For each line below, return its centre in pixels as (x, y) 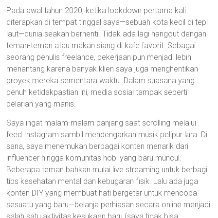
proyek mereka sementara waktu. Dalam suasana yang (101, 81)
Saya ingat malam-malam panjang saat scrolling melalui (101, 123)
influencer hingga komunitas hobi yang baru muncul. (94, 158)
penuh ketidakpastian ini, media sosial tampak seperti (97, 92)
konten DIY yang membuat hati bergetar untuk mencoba (102, 193)
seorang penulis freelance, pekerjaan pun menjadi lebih (99, 57)
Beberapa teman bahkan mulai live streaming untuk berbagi (107, 170)
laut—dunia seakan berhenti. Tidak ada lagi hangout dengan (107, 34)
